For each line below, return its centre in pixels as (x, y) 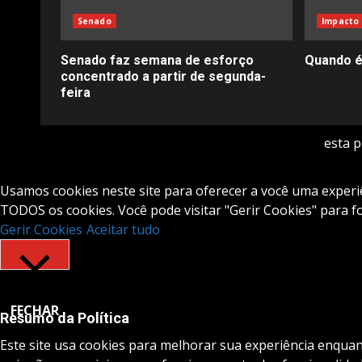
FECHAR (35, 310)
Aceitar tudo (123, 229)
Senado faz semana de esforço (157, 60)
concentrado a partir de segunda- (163, 76)
